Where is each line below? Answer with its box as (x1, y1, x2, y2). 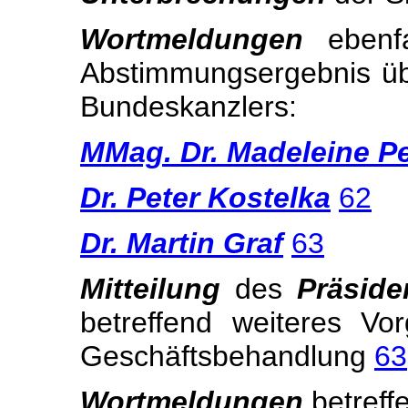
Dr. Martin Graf (80, 227, 283, 260)
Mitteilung (80, 272, 220, 305)
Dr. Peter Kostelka (80, 181, 331, 214)
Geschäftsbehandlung (80, 340, 374, 372)
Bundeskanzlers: (80, 90, 297, 123)
